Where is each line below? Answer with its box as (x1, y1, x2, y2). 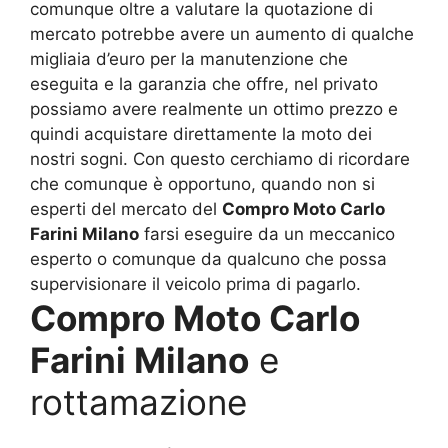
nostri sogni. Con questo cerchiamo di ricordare (30, 149, 410, 170)
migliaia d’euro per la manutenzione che (30, 49, 348, 70)
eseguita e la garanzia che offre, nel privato (30, 74, 378, 95)
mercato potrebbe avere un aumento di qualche (30, 24, 414, 45)
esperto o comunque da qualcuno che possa (30, 249, 387, 270)
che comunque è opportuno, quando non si (30, 174, 375, 195)
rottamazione (30, 381, 247, 424)
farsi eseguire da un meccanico (139, 224, 395, 245)
